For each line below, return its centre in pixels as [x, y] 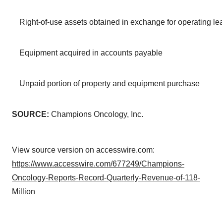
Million [24, 192]
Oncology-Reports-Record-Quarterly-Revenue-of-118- [106, 178]
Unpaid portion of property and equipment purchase [109, 83]
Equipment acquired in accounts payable [91, 53]
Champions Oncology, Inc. [96, 114]
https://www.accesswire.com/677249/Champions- [98, 164]
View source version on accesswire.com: [83, 150]
